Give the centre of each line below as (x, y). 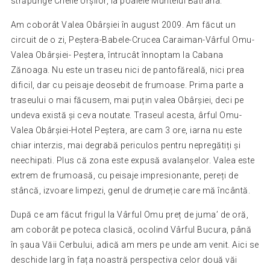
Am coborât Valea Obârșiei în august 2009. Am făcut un (123, 24)
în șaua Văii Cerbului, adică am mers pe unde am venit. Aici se (135, 244)
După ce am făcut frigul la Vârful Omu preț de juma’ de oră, (130, 214)
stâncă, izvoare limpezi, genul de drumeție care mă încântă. (130, 190)
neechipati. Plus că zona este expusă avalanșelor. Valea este (133, 160)
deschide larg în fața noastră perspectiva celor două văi (124, 259)
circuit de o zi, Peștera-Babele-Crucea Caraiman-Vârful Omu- (133, 39)
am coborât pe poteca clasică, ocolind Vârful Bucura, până (131, 229)
